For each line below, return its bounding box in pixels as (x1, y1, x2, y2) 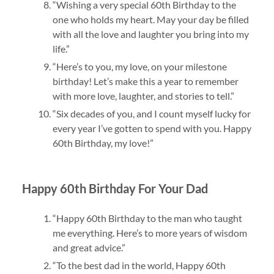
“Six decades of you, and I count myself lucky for (52, 108, 251, 120)
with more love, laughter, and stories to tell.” (52, 90, 234, 102)
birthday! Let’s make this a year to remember (52, 75, 239, 87)
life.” (52, 43, 70, 55)
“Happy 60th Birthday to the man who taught (52, 212, 242, 224)
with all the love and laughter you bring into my (52, 28, 249, 40)
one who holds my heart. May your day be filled (52, 13, 249, 26)
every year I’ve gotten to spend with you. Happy (52, 122, 251, 135)
